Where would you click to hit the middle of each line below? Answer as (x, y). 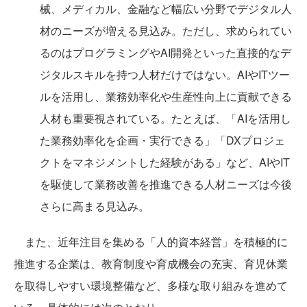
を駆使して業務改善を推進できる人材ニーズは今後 (166, 184)
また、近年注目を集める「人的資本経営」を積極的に (151, 242)
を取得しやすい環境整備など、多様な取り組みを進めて (151, 285)
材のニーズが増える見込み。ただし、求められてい (166, 30)
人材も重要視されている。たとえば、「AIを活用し (165, 118)
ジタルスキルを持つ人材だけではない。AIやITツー (165, 74)
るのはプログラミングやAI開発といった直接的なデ (165, 52)
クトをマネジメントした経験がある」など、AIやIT (165, 162)
